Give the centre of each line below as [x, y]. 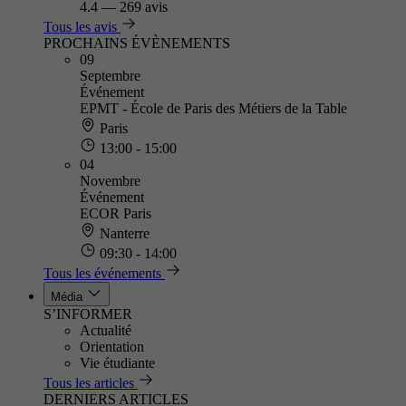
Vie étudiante [117, 363]
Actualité [106, 330]
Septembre [110, 76]
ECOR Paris [116, 213]
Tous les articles [89, 383]
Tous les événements [102, 273]
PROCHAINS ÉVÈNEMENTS [137, 43]
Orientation [112, 347]
